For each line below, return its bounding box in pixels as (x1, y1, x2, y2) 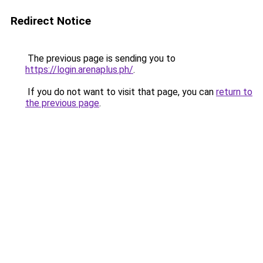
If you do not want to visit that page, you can (25, 86, 216, 97)
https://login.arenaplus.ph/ (25, 64, 133, 75)
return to (216, 86, 252, 97)
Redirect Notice (11, 14, 91, 28)
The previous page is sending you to (25, 53, 176, 64)
